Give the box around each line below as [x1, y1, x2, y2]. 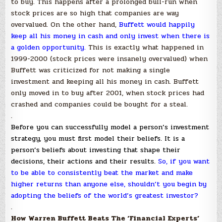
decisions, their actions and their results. [11, 156, 156, 166]
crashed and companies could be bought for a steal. [11, 99, 188, 110]
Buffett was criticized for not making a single [11, 65, 170, 75]
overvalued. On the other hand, [11, 19, 119, 30]
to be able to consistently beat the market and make [11, 167, 193, 178]
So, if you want [156, 156, 210, 166]
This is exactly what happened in [86, 42, 204, 53]
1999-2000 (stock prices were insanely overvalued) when [11, 54, 208, 64]
